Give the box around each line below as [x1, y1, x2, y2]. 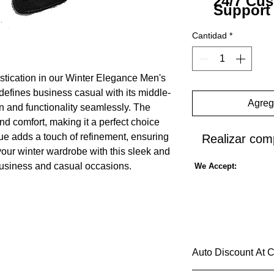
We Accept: [194, 161, 237, 171]
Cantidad [192, 30, 227, 40]
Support [213, 1, 270, 18]
